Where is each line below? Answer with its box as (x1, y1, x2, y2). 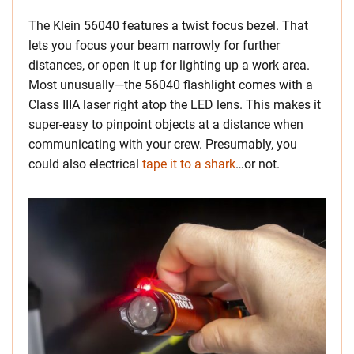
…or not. (235, 156, 280, 171)
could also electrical (28, 156, 142, 171)
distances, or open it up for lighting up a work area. (28, 57, 310, 73)
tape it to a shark (142, 156, 235, 171)
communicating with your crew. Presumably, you (28, 136, 297, 152)
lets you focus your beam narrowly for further (28, 37, 280, 53)
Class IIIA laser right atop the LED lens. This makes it (28, 96, 321, 112)
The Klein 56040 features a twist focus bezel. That (28, 17, 308, 33)
